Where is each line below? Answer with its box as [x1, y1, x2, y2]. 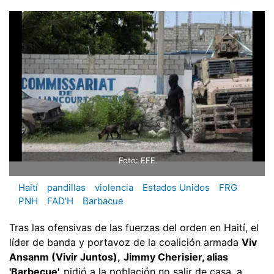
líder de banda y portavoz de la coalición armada [9, 235, 242, 248]
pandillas [47, 182, 86, 194]
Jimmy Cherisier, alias [124, 250, 228, 263]
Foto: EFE [119, 155, 155, 166]
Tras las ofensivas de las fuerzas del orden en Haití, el [9, 221, 259, 234]
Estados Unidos [143, 182, 210, 194]
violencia [95, 182, 133, 194]
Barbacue [83, 195, 124, 207]
